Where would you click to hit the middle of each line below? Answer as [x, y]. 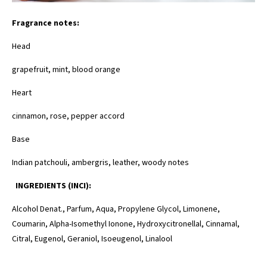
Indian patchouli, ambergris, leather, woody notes [100, 163]
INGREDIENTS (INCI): [52, 186]
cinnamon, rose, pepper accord [68, 116]
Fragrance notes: [46, 23]
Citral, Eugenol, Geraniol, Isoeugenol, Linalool [92, 239]
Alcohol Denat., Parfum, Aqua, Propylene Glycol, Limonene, [116, 209]
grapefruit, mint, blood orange [66, 70]
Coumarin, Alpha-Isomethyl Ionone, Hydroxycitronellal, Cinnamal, [126, 224]
